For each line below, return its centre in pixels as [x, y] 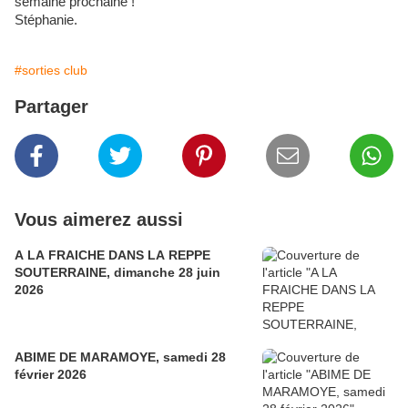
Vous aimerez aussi [99, 220]
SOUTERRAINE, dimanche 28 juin [117, 273]
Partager [51, 107]
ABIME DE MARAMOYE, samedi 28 [120, 357]
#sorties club [51, 71]
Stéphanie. [46, 20]
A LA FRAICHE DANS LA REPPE [112, 255]
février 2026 [51, 375]
